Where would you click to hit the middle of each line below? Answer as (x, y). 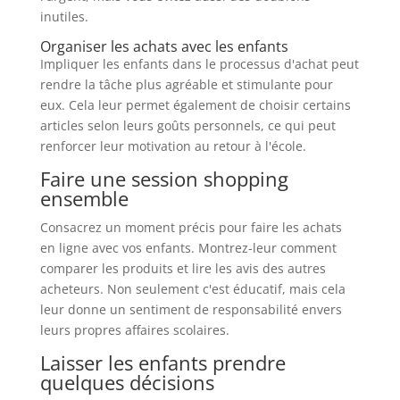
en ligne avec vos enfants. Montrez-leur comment (188, 247)
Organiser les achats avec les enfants (164, 46)
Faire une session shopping (164, 178)
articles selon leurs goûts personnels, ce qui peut (187, 125)
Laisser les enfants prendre (162, 362)
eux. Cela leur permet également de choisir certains (195, 104)
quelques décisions (127, 382)
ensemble (84, 198)
